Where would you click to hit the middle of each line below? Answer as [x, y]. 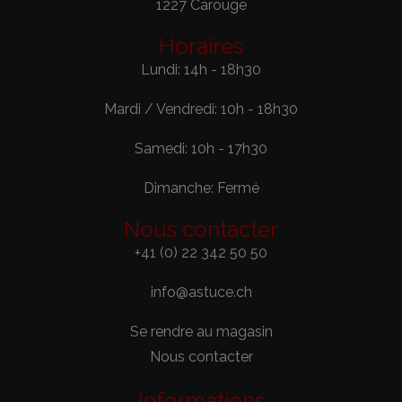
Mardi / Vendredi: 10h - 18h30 [201, 109]
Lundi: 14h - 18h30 [201, 70]
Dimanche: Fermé [201, 188]
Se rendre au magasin [201, 332]
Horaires [201, 46]
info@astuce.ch [201, 292]
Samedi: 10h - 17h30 [201, 149]
